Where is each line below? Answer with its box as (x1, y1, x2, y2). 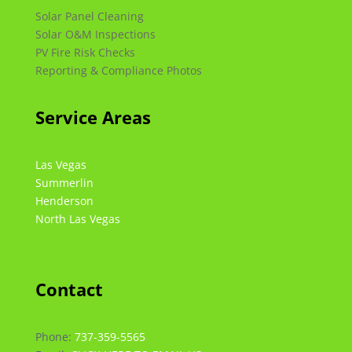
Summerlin (35, 174, 93, 190)
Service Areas (35, 104, 151, 129)
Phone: (35, 328, 75, 344)
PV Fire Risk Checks (35, 44, 135, 60)
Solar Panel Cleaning (35, 8, 144, 24)
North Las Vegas (35, 211, 120, 226)
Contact (35, 277, 103, 301)
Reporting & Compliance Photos (35, 62, 202, 78)
